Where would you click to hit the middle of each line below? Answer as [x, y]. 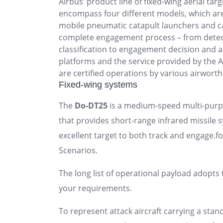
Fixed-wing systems [98, 84]
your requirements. [95, 188]
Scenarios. [78, 150]
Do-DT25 [91, 105]
